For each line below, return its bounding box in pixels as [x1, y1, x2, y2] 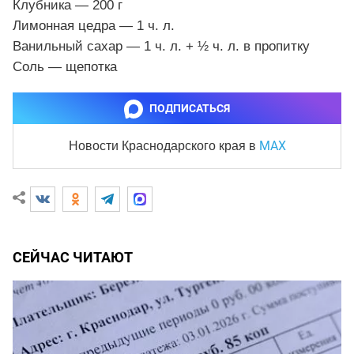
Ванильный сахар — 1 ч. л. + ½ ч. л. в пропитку [13, 38, 310, 54]
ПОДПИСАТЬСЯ [149, 101, 230, 115]
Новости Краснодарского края [68, 138, 249, 153]
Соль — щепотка [13, 58, 117, 74]
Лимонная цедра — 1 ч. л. [13, 17, 175, 33]
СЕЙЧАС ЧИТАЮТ [13, 249, 133, 265]
